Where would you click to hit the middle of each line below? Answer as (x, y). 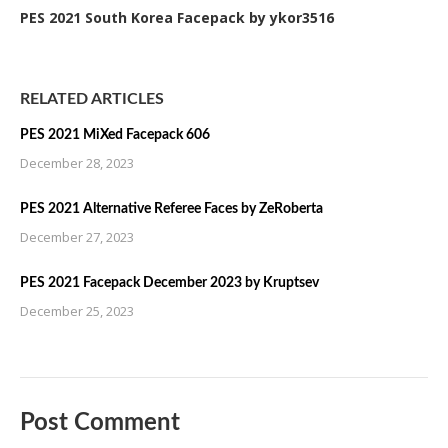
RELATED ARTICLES (92, 99)
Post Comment (100, 423)
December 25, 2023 (77, 311)
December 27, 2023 (77, 237)
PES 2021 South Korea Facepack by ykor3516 (177, 17)
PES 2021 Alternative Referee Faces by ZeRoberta (171, 209)
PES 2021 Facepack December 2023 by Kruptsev (169, 283)
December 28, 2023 (77, 163)
